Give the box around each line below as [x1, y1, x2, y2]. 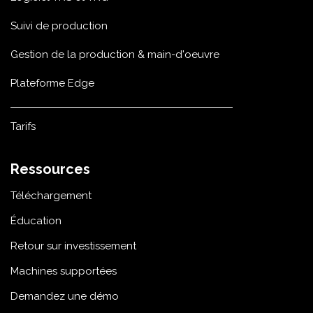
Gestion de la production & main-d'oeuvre [10, 48, 219, 61]
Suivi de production [10, 20, 108, 33]
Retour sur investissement [10, 240, 136, 253]
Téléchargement [10, 189, 92, 203]
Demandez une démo [10, 290, 119, 303]
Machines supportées [10, 265, 117, 278]
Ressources [10, 161, 90, 178]
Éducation [10, 214, 61, 228]
